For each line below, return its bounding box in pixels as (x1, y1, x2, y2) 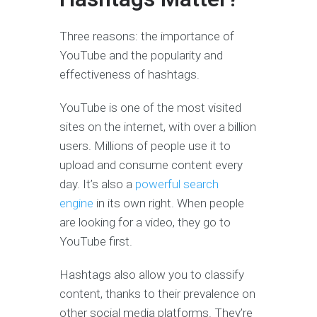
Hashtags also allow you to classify (59, 267, 244, 282)
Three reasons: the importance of (59, 29, 234, 44)
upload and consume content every (59, 158, 243, 173)
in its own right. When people (93, 196, 244, 211)
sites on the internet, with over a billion (59, 120, 256, 134)
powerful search (135, 177, 219, 192)
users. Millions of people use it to (59, 139, 231, 154)
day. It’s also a (59, 177, 135, 192)
